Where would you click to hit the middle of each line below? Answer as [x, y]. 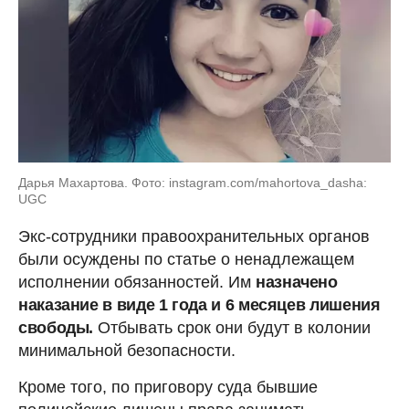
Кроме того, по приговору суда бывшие [168, 388]
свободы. [58, 328]
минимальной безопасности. [127, 351]
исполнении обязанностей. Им [137, 283]
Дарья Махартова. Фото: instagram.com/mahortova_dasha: [193, 183]
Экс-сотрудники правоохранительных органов [194, 237]
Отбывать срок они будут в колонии [234, 328]
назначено [297, 283]
